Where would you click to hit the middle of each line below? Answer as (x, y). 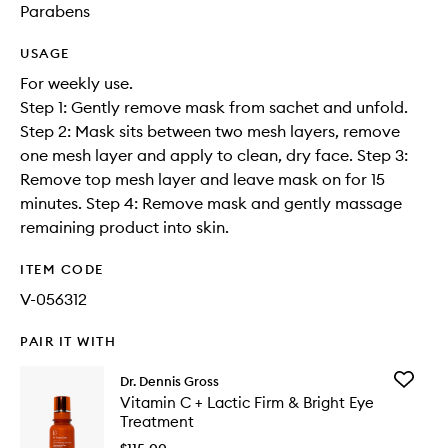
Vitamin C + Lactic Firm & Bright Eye (247, 403)
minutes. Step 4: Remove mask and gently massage (211, 203)
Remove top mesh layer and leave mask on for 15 (202, 179)
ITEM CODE (62, 269)
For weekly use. (76, 83)
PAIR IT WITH (68, 341)
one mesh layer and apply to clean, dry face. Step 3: (214, 155)
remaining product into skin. (124, 227)
